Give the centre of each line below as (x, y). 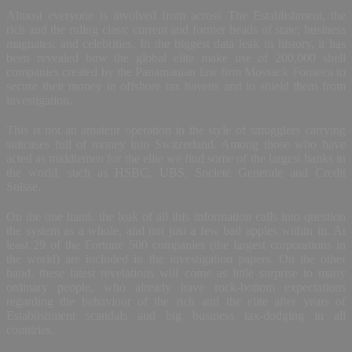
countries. (30, 329)
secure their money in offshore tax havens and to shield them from (176, 86)
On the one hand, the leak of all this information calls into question (176, 216)
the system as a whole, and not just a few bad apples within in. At (176, 230)
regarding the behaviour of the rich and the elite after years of (176, 301)
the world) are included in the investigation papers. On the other (176, 258)
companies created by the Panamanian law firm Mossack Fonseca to (176, 71)
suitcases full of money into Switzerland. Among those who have (176, 144)
